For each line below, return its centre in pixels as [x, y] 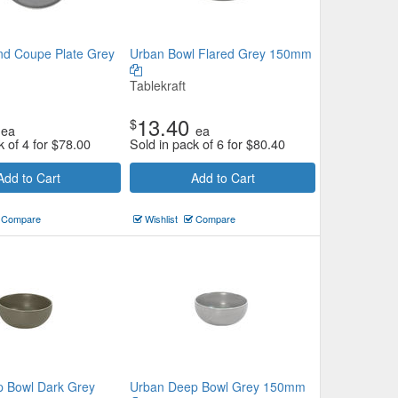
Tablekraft [158, 85]
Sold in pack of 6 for [188, 143]
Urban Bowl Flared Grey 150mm [221, 53]
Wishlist [160, 219]
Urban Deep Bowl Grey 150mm [218, 386]
